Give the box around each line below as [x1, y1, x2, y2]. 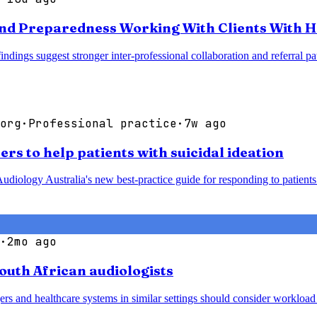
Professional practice [28, 115, 177, 131]
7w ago [184, 115, 226, 131]
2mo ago [7, 234, 57, 250]
